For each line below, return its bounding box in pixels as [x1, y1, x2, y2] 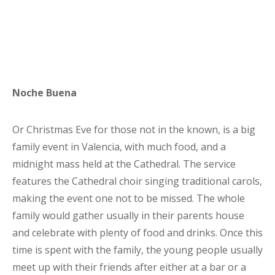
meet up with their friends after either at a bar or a [12, 260, 246, 274]
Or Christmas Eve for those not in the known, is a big [12, 123, 255, 136]
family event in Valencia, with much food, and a [12, 140, 226, 153]
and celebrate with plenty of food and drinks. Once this [12, 226, 263, 239]
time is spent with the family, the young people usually [12, 243, 263, 257]
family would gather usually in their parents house [12, 209, 244, 222]
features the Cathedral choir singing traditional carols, [12, 174, 262, 188]
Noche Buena [12, 86, 77, 99]
